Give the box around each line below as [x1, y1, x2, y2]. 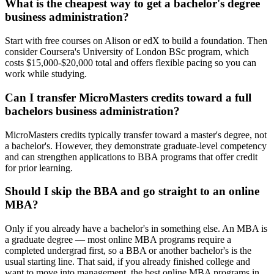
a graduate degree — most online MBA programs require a [5, 234, 231, 245]
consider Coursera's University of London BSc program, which [5, 46, 249, 57]
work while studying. [5, 68, 87, 80]
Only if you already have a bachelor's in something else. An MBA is [5, 223, 267, 234]
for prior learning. [5, 162, 73, 173]
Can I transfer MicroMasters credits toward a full [5, 91, 251, 104]
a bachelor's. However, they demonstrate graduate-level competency [5, 140, 267, 151]
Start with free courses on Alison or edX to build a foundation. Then [5, 35, 267, 46]
